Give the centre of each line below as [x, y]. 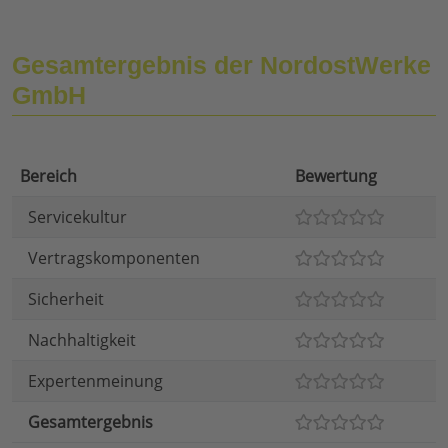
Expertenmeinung [95, 381]
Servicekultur [77, 217]
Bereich [48, 176]
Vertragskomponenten [114, 258]
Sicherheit [66, 299]
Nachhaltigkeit [82, 340]
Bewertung [336, 176]
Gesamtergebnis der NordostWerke [221, 65]
